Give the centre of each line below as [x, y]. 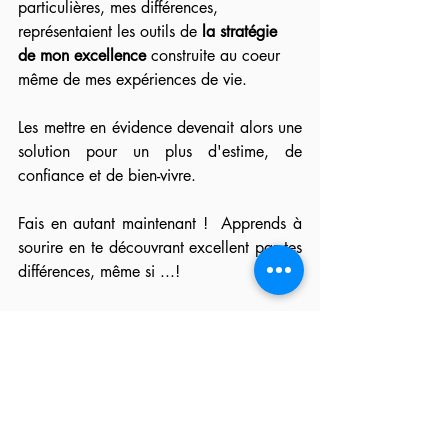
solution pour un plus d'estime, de [160, 152]
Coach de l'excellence [97, 368]
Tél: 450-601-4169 [85, 416]
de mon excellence [82, 56]
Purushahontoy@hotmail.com [115, 392]
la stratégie [242, 32]
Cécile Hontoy [66, 320]
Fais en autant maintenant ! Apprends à [160, 224]
